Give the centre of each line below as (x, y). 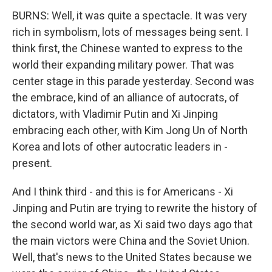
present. (32, 163)
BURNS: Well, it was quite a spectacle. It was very (130, 15)
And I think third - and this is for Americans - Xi (123, 192)
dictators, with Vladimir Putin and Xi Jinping (115, 114)
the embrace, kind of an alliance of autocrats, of (126, 97)
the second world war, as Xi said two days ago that (132, 224)
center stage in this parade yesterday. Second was (133, 81)
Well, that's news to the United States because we (132, 257)
